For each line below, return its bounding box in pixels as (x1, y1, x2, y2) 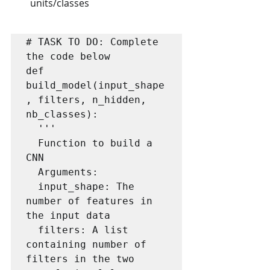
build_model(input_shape (26, 80, 165, 91)
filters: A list (26, 224, 38, 236)
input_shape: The (26, 181, 38, 192)
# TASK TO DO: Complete (26, 36, 159, 48)
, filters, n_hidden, (26, 94, 146, 105)
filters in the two (26, 253, 134, 265)
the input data (26, 210, 110, 221)
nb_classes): (26, 108, 98, 120)
